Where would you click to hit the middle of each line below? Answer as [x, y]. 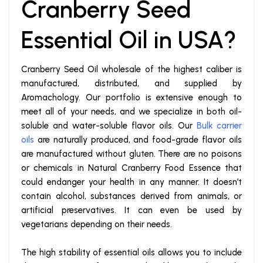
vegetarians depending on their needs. [97, 225]
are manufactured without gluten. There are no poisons [131, 154]
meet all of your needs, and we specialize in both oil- [131, 112]
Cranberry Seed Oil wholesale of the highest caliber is [131, 70]
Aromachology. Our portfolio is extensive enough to [131, 98]
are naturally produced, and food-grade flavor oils [138, 140]
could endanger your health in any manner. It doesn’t [131, 182]
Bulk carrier [219, 126]
